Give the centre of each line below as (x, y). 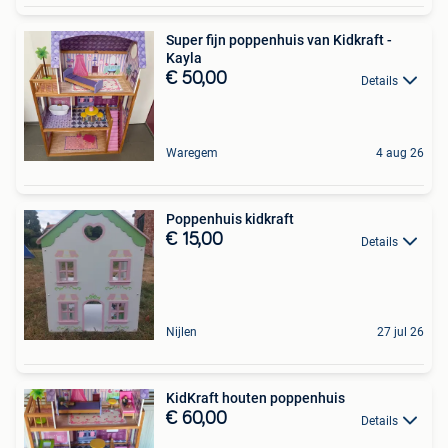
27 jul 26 (400, 332)
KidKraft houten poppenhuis (255, 398)
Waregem (192, 153)
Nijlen (181, 332)
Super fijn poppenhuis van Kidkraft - (279, 40)
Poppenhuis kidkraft (230, 219)
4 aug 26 (400, 153)
